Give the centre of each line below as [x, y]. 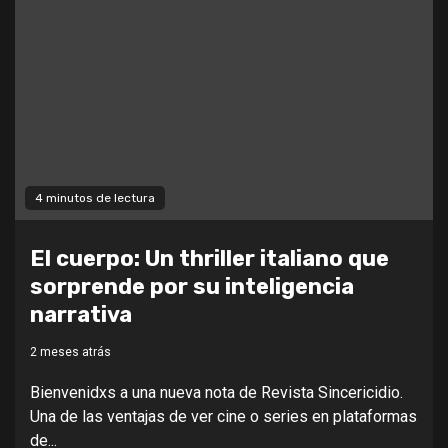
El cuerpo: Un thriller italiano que [209, 258]
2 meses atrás [70, 351]
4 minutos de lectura [95, 197]
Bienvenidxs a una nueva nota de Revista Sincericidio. [216, 392]
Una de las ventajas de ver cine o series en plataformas [223, 416]
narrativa [81, 314]
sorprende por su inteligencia [192, 286]
